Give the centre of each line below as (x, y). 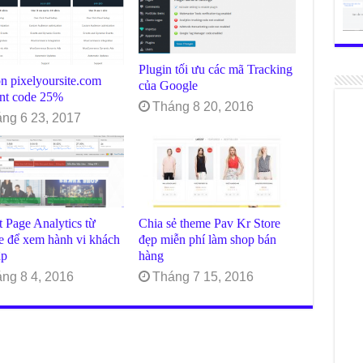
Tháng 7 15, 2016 (203, 277)
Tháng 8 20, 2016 (203, 107)
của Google (169, 86)
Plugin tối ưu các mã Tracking (216, 70)
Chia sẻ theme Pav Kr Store (210, 224)
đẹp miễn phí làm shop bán (208, 240)
